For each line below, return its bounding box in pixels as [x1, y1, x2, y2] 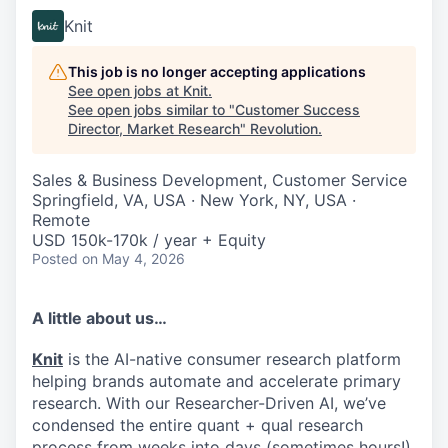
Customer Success [235, 101, 360, 118]
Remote [32, 210, 90, 230]
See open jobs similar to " [68, 101, 235, 118]
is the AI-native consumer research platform [63, 348, 401, 369]
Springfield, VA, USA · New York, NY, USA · [32, 190, 356, 210]
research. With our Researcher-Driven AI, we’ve [32, 392, 386, 413]
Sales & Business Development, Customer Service [32, 170, 407, 190]
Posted [32, 250, 78, 267]
